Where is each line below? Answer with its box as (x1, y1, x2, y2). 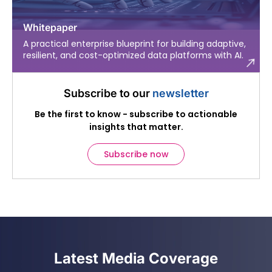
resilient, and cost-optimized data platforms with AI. (23, 49, 243, 62)
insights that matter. (89, 121, 183, 134)
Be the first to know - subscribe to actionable (35, 108, 237, 121)
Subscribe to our (63, 87, 152, 100)
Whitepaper (23, 21, 77, 34)
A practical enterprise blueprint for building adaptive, (23, 38, 246, 50)
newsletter (152, 87, 209, 100)
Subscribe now (103, 148, 169, 160)
